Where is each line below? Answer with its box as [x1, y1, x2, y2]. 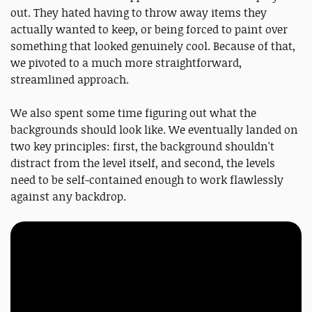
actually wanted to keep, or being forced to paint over [10, 22, 288, 38]
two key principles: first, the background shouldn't [10, 139, 274, 155]
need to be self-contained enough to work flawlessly [10, 172, 283, 188]
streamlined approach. [10, 72, 129, 88]
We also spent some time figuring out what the [10, 105, 256, 121]
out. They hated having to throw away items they [10, 5, 267, 21]
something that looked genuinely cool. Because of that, [10, 38, 295, 54]
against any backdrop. [10, 189, 126, 205]
